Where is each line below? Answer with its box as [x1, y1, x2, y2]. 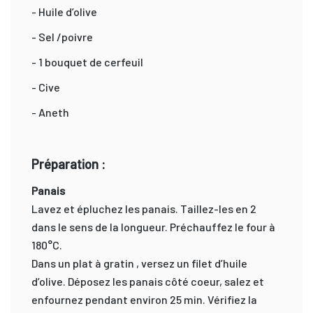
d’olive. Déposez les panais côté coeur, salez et [31, 274, 264, 288]
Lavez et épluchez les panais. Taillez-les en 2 [31, 201, 256, 215]
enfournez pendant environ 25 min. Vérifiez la [31, 292, 257, 306]
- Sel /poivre [31, 29, 93, 43]
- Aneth [31, 105, 69, 119]
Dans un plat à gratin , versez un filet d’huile [31, 256, 247, 270]
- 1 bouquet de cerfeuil [31, 54, 143, 68]
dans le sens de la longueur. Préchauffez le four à [31, 219, 275, 233]
